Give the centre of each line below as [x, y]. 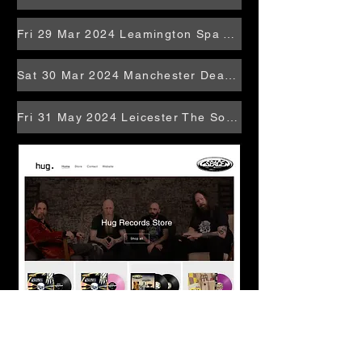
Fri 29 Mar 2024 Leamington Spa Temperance [229, 34]
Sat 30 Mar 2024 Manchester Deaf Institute [230, 75]
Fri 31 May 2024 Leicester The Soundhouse [232, 117]
